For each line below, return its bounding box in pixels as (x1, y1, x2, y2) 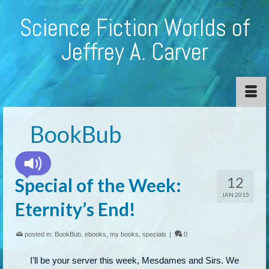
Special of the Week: (15, 174, 181, 196)
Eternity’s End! (15, 198, 136, 220)
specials (142, 231, 166, 238)
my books (110, 231, 139, 238)
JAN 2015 (222, 191, 249, 198)
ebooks (85, 231, 106, 238)
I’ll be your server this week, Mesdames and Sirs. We (30, 255, 239, 265)
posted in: (23, 231, 55, 238)
